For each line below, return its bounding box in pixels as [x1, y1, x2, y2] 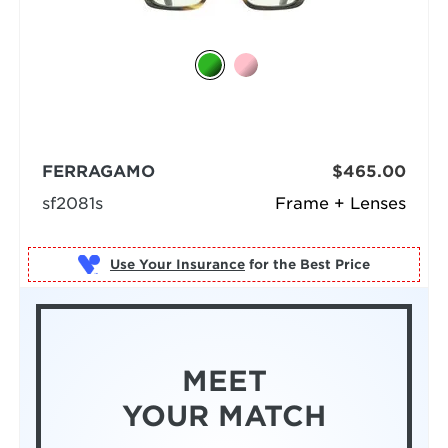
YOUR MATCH [122, 399, 326, 434]
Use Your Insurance [109, 256, 245, 272]
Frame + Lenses [275, 194, 407, 214]
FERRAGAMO [41, 162, 155, 182]
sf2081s [41, 194, 103, 214]
